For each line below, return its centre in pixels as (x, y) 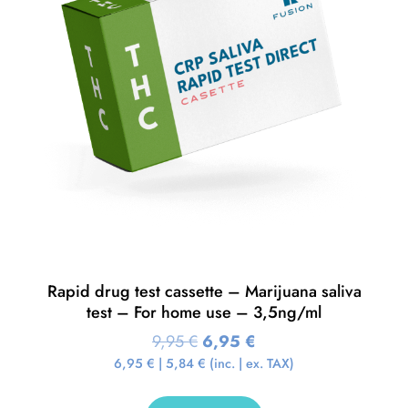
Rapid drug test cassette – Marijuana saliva (204, 292)
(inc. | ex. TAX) (250, 364)
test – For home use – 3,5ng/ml (204, 313)
